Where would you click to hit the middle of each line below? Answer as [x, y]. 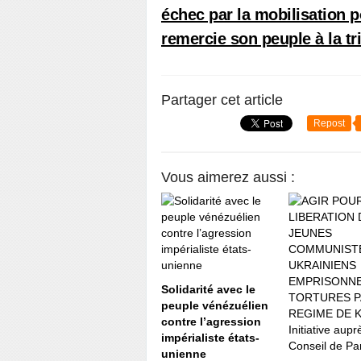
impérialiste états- [210, 338]
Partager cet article [222, 100]
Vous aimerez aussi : [228, 177]
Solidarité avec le [208, 289]
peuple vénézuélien [215, 305]
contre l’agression [211, 322]
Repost [329, 123]
